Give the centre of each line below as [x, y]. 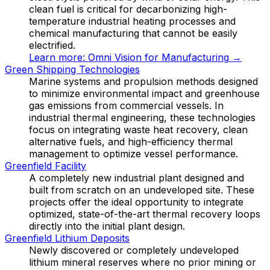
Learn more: [58, 57]
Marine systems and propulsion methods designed [143, 81]
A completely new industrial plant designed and [137, 177]
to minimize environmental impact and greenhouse [144, 93]
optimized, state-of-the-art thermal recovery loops [145, 214]
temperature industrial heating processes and [132, 21]
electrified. [52, 45]
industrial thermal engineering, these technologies [142, 117]
